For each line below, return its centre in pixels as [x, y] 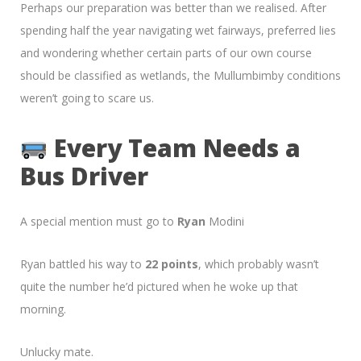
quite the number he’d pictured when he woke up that [159, 286]
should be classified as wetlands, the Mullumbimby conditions [180, 75]
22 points [172, 263]
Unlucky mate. [57, 351]
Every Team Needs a [174, 147]
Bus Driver [84, 176]
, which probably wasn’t [259, 263]
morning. [43, 309]
